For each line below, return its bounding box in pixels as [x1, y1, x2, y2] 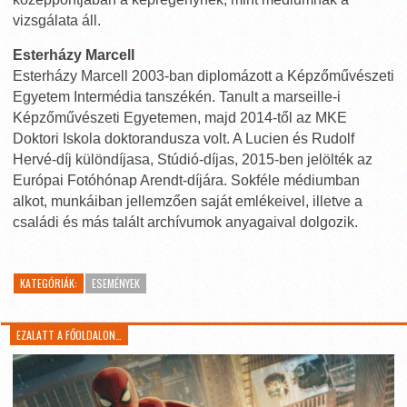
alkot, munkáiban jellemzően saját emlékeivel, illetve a [13, 194, 362, 209]
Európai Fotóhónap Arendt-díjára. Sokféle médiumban [13, 173, 360, 188]
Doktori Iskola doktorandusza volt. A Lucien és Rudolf [13, 131, 354, 146]
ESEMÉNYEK [92, 275, 140, 291]
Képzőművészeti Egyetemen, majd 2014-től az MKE [13, 110, 347, 125]
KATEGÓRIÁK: [20, 275, 77, 291]
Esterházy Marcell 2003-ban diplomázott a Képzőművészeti [13, 68, 394, 84]
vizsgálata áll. [13, 13, 101, 28]
